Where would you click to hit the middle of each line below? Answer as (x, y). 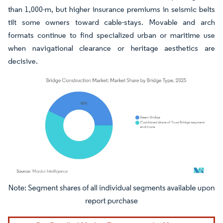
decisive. (23, 61)
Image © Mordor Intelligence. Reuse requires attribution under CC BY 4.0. (106, 190)
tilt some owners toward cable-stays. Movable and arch (111, 22)
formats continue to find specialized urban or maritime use (111, 35)
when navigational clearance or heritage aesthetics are (111, 48)
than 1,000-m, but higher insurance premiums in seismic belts (111, 9)
